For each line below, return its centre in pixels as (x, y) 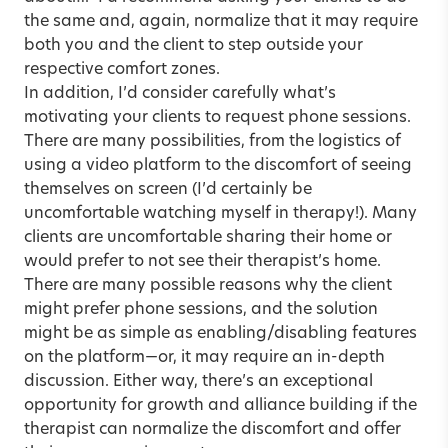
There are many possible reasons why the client (208, 285)
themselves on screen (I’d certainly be (168, 189)
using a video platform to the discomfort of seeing (218, 165)
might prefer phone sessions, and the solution (201, 309)
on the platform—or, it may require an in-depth (204, 357)
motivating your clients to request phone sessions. (217, 117)
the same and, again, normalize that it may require (221, 21)
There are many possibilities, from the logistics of (212, 141)
